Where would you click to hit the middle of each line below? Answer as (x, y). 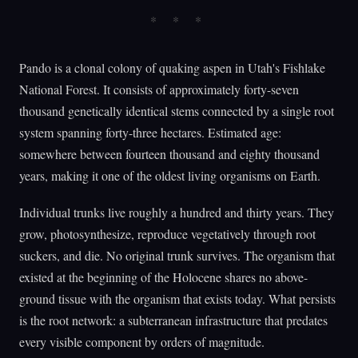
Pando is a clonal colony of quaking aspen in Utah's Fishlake (172, 67)
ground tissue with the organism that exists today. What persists (177, 298)
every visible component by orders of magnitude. (142, 341)
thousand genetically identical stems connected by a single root (177, 110)
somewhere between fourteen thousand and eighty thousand (169, 153)
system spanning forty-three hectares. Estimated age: (150, 132)
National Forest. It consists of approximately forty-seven (159, 89)
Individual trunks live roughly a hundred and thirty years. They (177, 212)
